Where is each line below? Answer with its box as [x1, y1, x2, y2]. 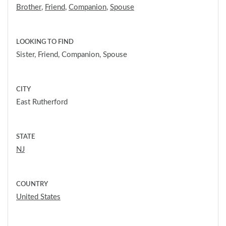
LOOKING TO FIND [16, 38, 74, 45]
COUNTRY [16, 181, 48, 188]
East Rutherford [16, 98, 68, 106]
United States [16, 193, 61, 201]
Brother [16, 3, 41, 11]
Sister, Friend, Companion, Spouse [16, 50, 127, 59]
